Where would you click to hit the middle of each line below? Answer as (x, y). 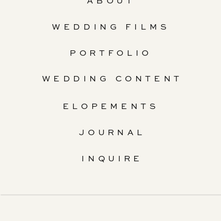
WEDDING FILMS (111, 28)
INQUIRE (112, 159)
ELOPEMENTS (111, 107)
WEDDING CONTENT (112, 79)
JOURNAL (112, 133)
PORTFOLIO (111, 54)
